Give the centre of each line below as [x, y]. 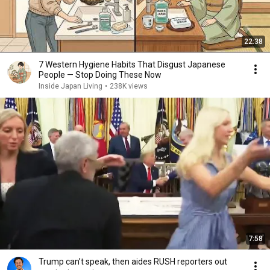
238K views [129, 86]
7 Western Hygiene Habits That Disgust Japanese [132, 64]
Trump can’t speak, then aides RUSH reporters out [133, 262]
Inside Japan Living [71, 86]
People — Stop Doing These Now [100, 75]
